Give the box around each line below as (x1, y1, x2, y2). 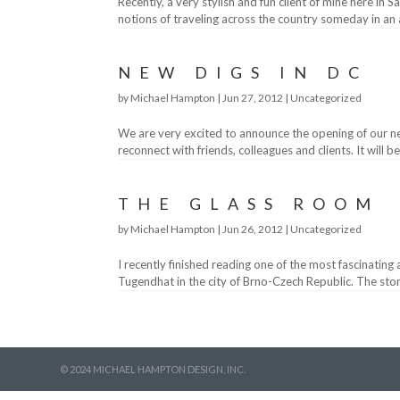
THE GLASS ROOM (118, 194, 379, 213)
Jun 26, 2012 (222, 222, 283, 236)
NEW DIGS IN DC (118, 62, 368, 82)
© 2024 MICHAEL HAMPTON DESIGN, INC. (60, 363, 246, 375)
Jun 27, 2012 (222, 91, 283, 104)
